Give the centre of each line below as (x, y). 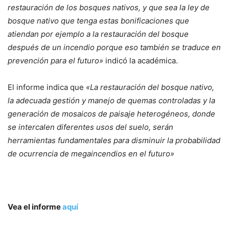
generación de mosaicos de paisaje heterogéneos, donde (111, 114)
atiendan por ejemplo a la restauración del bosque (98, 34)
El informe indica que (47, 87)
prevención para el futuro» (55, 61)
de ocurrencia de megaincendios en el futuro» (91, 154)
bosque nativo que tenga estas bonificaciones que (98, 21)
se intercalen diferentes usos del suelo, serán (90, 127)
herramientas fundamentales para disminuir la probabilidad (114, 140)
